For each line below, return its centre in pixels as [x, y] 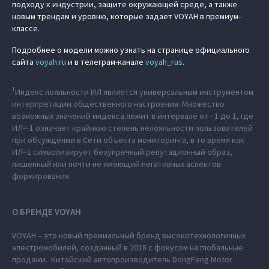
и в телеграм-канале [106, 62]
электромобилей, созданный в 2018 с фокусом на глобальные [128, 247]
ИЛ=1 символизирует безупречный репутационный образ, [122, 152]
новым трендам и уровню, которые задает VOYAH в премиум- [126, 16]
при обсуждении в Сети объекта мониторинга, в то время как [128, 140]
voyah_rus [164, 62]
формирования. [41, 176]
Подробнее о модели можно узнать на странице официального [131, 50]
